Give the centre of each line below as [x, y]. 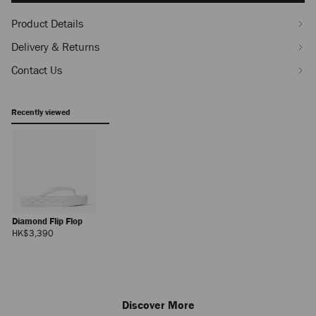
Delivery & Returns [55, 47]
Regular [68, 232]
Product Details [47, 24]
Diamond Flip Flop [48, 221]
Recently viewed [41, 112]
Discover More [158, 305]
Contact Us [37, 70]
